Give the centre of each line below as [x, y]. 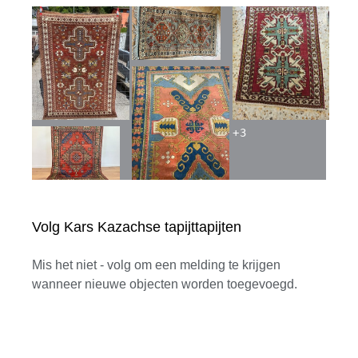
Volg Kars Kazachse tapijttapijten [137, 227]
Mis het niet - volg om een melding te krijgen [156, 265]
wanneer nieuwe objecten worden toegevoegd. [165, 284]
